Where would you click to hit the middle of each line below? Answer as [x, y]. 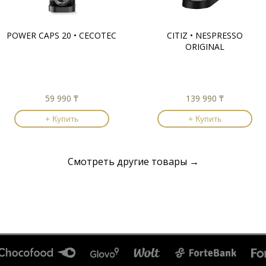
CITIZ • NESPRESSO [205, 35]
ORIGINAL [205, 46]
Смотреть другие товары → [133, 161]
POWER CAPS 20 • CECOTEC [61, 35]
